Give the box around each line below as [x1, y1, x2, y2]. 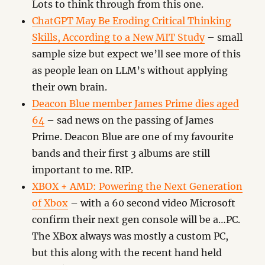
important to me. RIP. [32, 164, 134, 176]
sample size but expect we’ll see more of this [32, 48, 241, 60]
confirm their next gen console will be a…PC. [32, 214, 241, 225]
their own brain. [32, 81, 108, 93]
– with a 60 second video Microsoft [68, 197, 236, 209]
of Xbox [32, 197, 69, 209]
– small [205, 31, 243, 43]
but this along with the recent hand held [32, 247, 222, 258]
